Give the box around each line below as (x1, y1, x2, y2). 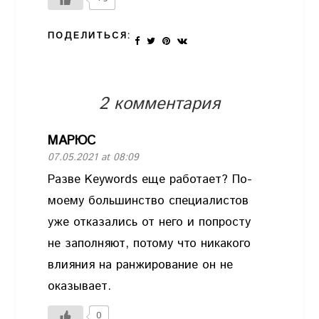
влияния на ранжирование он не (48, 256, 234, 273)
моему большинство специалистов (48, 192, 249, 209)
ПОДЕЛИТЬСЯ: (48, 28, 132, 43)
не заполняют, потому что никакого (48, 234, 251, 252)
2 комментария (99, 91, 220, 116)
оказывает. (48, 277, 112, 295)
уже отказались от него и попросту (48, 213, 251, 231)
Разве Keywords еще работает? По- (48, 170, 253, 188)
